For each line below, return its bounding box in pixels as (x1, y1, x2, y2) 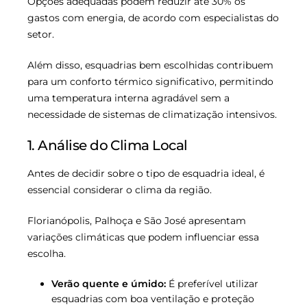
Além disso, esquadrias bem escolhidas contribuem (27, 59, 273, 72)
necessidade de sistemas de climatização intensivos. (27, 108, 277, 121)
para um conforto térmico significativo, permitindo (27, 75, 273, 88)
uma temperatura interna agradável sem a (27, 92, 230, 105)
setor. (27, 28, 54, 41)
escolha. (27, 247, 66, 260)
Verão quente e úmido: (51, 278, 166, 291)
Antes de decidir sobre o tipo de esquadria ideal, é (27, 167, 265, 180)
